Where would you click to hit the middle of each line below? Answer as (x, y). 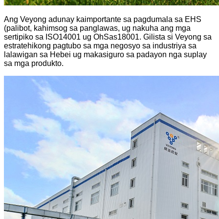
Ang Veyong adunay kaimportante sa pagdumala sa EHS (103, 19)
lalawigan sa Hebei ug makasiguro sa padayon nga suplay (105, 54)
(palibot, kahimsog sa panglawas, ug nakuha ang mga (97, 28)
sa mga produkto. (34, 63)
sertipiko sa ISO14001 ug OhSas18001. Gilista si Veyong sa (108, 37)
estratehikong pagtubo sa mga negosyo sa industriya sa (100, 45)
